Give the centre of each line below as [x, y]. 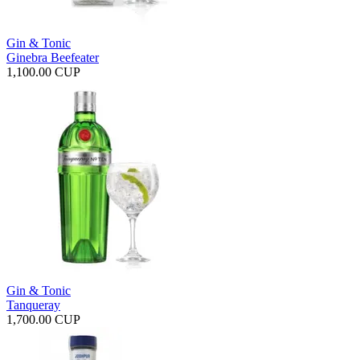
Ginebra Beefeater [53, 58]
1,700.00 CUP [43, 320]
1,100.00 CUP [43, 72]
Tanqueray [33, 305]
